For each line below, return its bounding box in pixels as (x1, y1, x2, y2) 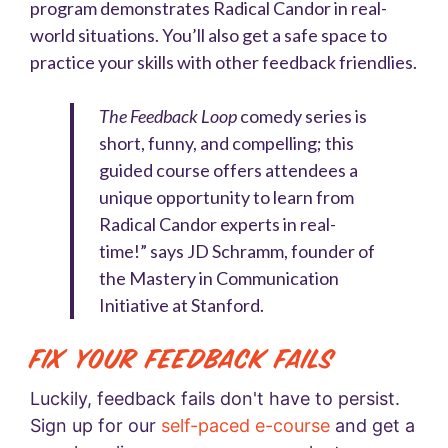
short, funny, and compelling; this (99, 131, 354, 154)
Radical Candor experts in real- (99, 212, 336, 235)
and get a (335, 414, 415, 436)
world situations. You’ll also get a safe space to (30, 23, 387, 46)
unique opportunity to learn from (99, 185, 354, 208)
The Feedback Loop (99, 104, 240, 127)
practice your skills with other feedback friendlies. (30, 50, 417, 73)
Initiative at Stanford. (99, 293, 264, 316)
